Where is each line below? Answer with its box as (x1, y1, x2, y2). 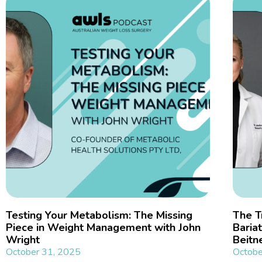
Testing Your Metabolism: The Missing (6, 208, 192, 223)
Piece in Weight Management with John (6, 220, 201, 235)
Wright (6, 233, 40, 247)
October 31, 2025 (6, 246, 81, 259)
